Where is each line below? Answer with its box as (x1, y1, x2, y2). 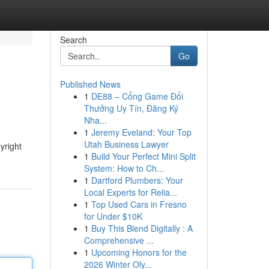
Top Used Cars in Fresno (91, 198, 187, 210)
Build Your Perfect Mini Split (91, 150, 196, 162)
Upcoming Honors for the (91, 246, 187, 258)
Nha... (83, 114, 107, 126)
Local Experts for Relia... (83, 186, 177, 198)
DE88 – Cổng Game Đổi (91, 90, 183, 102)
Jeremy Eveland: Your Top (91, 126, 192, 138)
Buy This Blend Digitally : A (91, 222, 193, 234)
